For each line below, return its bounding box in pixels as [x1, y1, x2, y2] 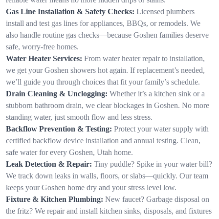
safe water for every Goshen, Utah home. [6, 148, 133, 156]
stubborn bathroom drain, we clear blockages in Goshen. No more [6, 101, 209, 109]
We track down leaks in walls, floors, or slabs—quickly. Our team [6, 171, 208, 180]
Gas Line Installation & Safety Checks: [6, 7, 134, 16]
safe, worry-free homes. [6, 42, 79, 51]
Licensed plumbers [136, 7, 195, 16]
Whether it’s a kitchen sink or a [109, 89, 205, 98]
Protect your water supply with [114, 124, 209, 133]
